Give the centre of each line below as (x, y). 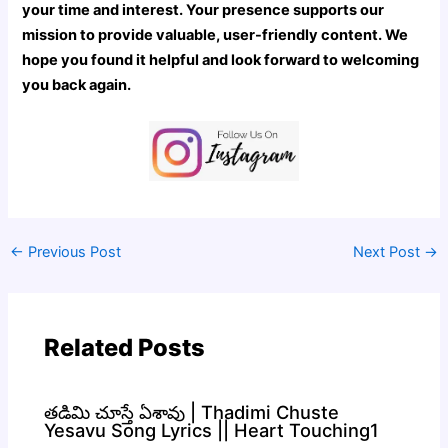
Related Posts (125, 348)
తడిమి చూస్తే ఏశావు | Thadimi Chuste (192, 411)
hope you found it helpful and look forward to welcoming (221, 60)
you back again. (77, 85)
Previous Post (72, 251)
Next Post (389, 251)
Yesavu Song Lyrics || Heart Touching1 (212, 429)
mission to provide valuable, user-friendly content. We (215, 35)
